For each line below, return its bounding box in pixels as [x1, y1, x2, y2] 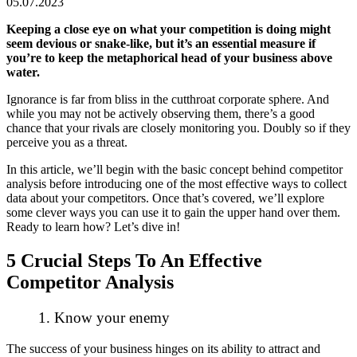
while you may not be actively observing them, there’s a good [6, 107, 315, 121]
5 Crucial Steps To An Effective [6, 250, 262, 272]
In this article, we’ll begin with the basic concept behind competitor [6, 163, 343, 177]
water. [6, 65, 43, 80]
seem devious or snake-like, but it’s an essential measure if [6, 37, 316, 51]
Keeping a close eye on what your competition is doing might [6, 22, 331, 37]
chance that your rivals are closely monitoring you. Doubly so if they [6, 121, 351, 135]
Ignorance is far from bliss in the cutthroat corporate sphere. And [6, 92, 329, 107]
